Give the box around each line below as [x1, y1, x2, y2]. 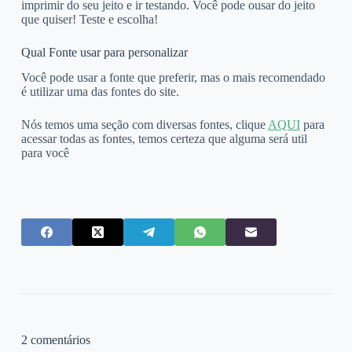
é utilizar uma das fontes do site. [20, 85, 179, 99]
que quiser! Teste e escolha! [20, 12, 158, 26]
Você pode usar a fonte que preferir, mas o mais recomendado [20, 71, 325, 85]
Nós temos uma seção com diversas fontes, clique [20, 118, 268, 132]
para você [20, 146, 69, 160]
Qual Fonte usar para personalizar [20, 45, 188, 59]
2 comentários [20, 333, 90, 347]
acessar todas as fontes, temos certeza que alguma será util [20, 132, 307, 146]
